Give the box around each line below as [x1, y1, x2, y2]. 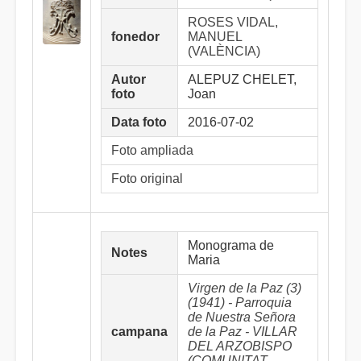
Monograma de [188, 239, 274, 252]
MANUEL [188, 30, 242, 44]
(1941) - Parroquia [188, 296, 292, 309]
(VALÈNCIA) [188, 44, 260, 58]
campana [111, 325, 168, 338]
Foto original [111, 172, 183, 185]
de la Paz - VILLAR [188, 325, 297, 338]
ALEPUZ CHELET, [188, 73, 297, 86]
